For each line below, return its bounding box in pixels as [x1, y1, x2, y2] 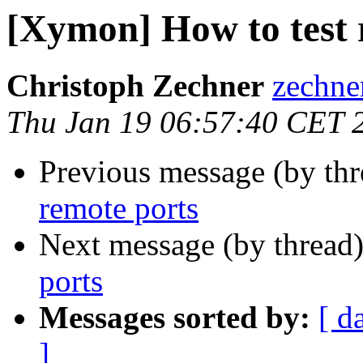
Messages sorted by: [39, 300, 310, 335]
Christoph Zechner [6, 68, 264, 104]
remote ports [39, 190, 199, 226]
